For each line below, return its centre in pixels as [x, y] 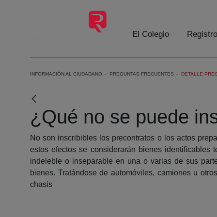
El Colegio [151, 34]
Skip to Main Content [39, 9]
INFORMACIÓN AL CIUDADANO [66, 74]
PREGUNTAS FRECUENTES [142, 74]
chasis [41, 184]
